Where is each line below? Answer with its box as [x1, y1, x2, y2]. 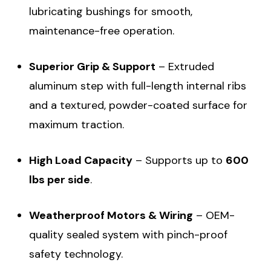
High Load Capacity [28, 152, 132, 168]
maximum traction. [28, 117, 124, 132]
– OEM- [192, 207, 235, 223]
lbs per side [28, 172, 90, 187]
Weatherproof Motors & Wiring [28, 207, 193, 223]
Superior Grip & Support [28, 59, 155, 74]
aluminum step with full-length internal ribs [28, 78, 246, 93]
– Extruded [155, 59, 214, 74]
